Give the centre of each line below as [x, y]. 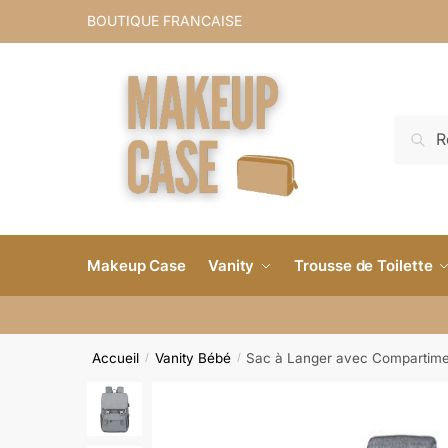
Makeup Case [136, 265]
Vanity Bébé [192, 357]
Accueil [116, 357]
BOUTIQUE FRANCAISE [164, 20]
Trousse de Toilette [363, 265]
